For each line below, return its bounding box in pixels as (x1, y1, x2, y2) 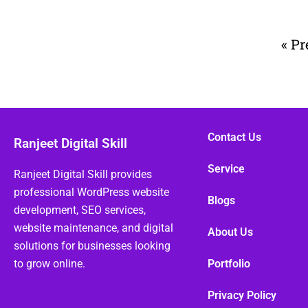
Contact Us (207, 130, 261, 144)
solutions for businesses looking (14, 239, 170, 252)
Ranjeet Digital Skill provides (14, 167, 152, 181)
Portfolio (207, 256, 250, 270)
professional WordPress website (14, 185, 169, 199)
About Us (207, 225, 253, 239)
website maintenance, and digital (14, 221, 173, 234)
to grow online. (14, 256, 85, 270)
